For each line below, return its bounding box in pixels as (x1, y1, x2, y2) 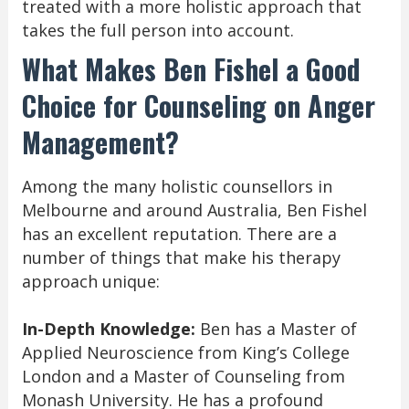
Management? (21, 121, 179, 163)
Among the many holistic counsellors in (21, 175, 332, 198)
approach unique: (21, 270, 160, 293)
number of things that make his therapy (21, 246, 341, 269)
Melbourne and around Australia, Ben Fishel (21, 199, 367, 222)
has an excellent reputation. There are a (21, 223, 337, 246)
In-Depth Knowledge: (21, 318, 200, 341)
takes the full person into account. (21, 19, 294, 42)
